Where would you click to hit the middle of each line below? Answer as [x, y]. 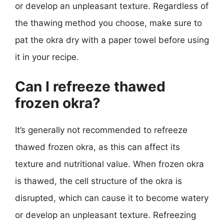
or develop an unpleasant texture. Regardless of [112, 6]
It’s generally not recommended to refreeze [101, 130]
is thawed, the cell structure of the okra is [98, 181]
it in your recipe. [47, 57]
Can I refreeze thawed [90, 86]
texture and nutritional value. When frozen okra [109, 164]
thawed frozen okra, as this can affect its [97, 147]
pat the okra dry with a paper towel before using [112, 40]
